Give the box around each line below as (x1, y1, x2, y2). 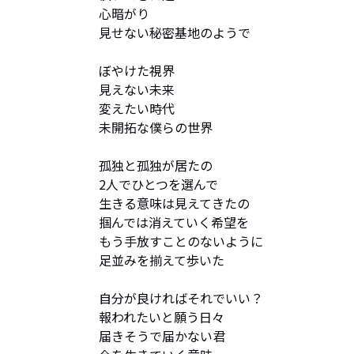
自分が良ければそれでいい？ (99, 288, 263, 307)
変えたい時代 (99, 99, 175, 118)
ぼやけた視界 (99, 61, 187, 80)
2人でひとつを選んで (99, 175, 221, 194)
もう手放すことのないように (99, 232, 263, 250)
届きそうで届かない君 (99, 326, 225, 345)
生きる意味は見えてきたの (99, 194, 250, 213)
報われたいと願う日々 (99, 307, 224, 326)
